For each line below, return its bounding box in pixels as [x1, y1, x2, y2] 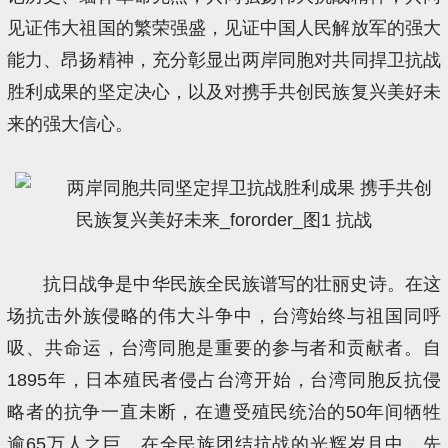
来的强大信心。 [7, 113, 134, 134]
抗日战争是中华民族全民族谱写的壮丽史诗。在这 [42, 273, 441, 294]
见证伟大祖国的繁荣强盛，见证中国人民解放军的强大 [7, 17, 441, 38]
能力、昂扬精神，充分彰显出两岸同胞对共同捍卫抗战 [7, 49, 441, 70]
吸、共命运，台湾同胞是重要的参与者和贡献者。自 [7, 337, 441, 358]
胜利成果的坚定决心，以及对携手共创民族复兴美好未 [7, 81, 441, 102]
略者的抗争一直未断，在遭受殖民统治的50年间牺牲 [7, 401, 441, 422]
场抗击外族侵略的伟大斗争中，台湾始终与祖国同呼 [7, 305, 441, 326]
